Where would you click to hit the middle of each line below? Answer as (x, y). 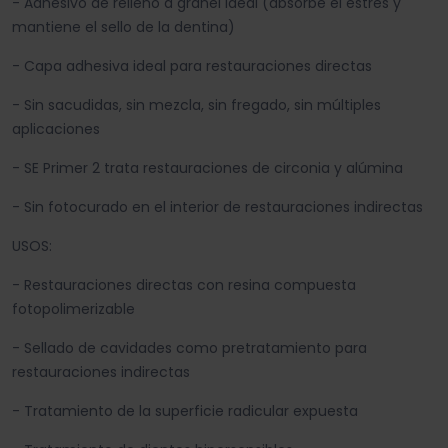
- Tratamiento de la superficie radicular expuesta (185, 411)
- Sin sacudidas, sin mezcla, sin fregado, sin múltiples (196, 105)
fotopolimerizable (73, 309)
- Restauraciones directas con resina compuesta (184, 285)
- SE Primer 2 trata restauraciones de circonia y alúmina (207, 168)
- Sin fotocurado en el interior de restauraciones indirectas (217, 207)
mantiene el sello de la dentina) (123, 27)
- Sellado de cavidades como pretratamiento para (189, 348)
